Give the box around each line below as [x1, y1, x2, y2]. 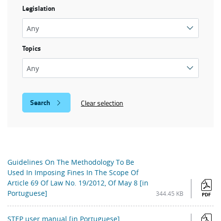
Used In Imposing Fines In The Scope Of [7, 168, 139, 178]
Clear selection [81, 97, 123, 108]
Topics [22, 43, 41, 54]
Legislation [22, 3, 55, 14]
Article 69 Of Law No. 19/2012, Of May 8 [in [7, 178, 148, 188]
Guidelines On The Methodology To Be [7, 157, 134, 167]
